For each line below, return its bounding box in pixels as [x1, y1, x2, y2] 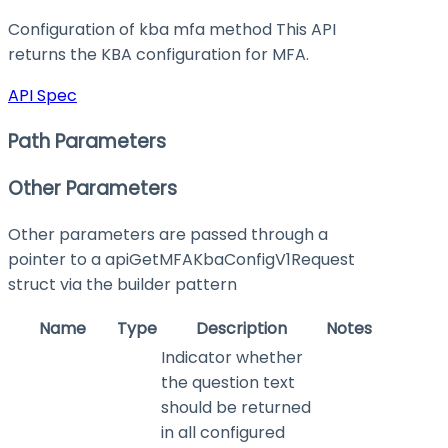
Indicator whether [161, 346, 303, 370]
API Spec [8, 83, 77, 107]
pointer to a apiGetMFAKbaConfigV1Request [8, 248, 355, 272]
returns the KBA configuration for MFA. [8, 42, 309, 66]
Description [196, 317, 287, 341]
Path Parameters [8, 127, 166, 155]
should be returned [161, 396, 311, 420]
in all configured [161, 421, 285, 445]
